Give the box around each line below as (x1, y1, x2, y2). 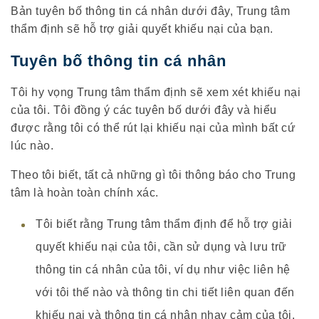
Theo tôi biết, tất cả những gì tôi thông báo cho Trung (11, 169, 296, 181)
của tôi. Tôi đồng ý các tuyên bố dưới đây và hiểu (11, 104, 277, 116)
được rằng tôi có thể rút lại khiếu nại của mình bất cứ (11, 122, 296, 134)
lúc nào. (11, 140, 53, 152)
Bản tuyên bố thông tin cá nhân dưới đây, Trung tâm (11, 5, 290, 17)
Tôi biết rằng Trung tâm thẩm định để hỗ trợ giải (36, 218, 292, 230)
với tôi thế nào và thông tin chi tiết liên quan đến (36, 286, 295, 298)
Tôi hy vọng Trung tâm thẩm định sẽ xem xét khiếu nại (11, 86, 300, 98)
